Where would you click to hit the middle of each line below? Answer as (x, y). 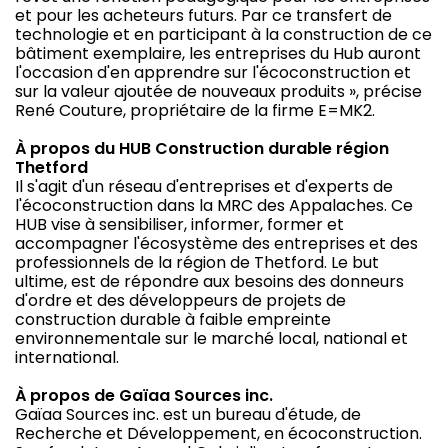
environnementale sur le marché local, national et (211, 338)
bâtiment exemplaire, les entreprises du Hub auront (218, 53)
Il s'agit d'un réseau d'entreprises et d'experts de (204, 186)
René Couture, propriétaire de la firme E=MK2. (195, 110)
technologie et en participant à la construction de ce (223, 34)
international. (67, 357)
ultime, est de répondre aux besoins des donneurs (209, 281)
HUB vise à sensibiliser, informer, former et (179, 224)
